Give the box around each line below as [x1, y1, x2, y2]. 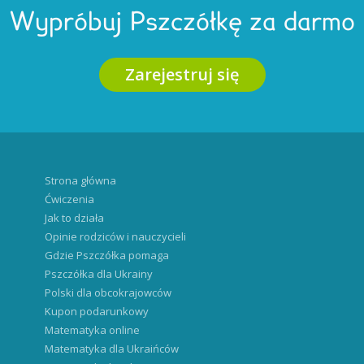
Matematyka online [45, 323, 140, 337]
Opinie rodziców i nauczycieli [45, 229, 186, 244]
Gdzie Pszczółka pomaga [45, 248, 169, 262]
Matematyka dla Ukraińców [45, 341, 179, 356]
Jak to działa [45, 210, 104, 225]
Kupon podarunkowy [45, 304, 149, 318]
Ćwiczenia [45, 192, 94, 206]
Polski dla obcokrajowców [45, 285, 171, 300]
